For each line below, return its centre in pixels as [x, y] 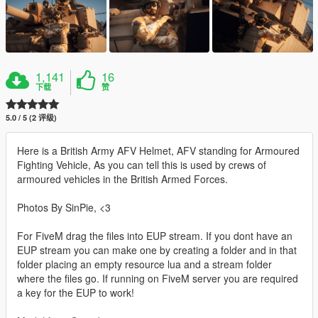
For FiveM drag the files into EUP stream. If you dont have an [155, 235]
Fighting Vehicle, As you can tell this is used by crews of [142, 164]
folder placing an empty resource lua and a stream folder [144, 264]
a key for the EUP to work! [76, 292]
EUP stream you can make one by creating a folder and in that [157, 250]
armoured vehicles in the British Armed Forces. [122, 179]
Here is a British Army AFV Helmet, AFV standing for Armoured [158, 150]
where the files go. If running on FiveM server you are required [158, 278]
